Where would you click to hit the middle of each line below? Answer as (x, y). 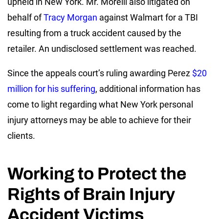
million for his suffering (51, 89)
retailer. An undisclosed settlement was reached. (102, 49)
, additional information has (148, 89)
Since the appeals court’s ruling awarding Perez (99, 73)
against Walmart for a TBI (148, 17)
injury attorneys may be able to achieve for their (99, 120)
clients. (21, 136)
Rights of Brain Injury (91, 194)
